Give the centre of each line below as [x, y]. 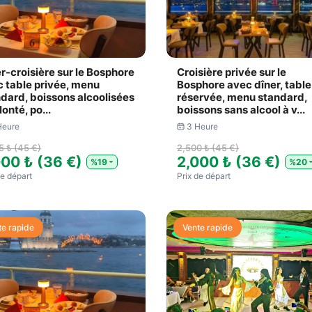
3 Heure [202, 126]
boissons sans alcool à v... [241, 110]
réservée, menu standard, [242, 97]
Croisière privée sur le [232, 72]
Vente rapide [208, 227]
